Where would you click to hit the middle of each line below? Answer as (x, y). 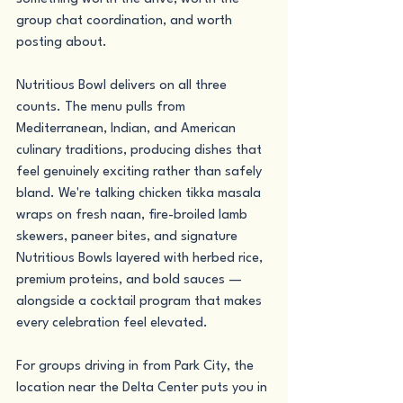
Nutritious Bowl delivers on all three (123, 86)
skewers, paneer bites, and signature (129, 237)
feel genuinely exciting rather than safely (141, 172)
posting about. (62, 43)
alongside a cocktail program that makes (141, 302)
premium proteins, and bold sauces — (131, 280)
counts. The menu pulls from (103, 107)
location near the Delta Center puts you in (143, 388)
